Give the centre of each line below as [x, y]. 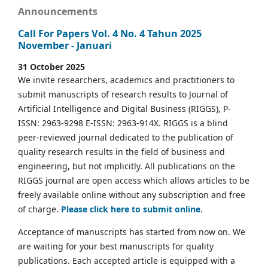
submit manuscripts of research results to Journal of [123, 95]
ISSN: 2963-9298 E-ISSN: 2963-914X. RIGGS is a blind [123, 123]
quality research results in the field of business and [121, 152]
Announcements [58, 12]
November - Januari [65, 45]
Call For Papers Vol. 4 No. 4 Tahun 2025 [110, 33]
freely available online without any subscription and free [132, 195]
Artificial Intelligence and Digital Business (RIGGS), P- [124, 109]
